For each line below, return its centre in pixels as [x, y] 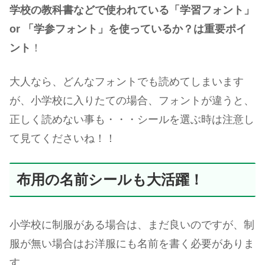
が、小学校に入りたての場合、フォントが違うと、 [132, 101]
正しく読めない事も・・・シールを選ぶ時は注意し [132, 120]
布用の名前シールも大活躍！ [110, 180]
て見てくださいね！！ [63, 139]
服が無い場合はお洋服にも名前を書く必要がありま [132, 243]
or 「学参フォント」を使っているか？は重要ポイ [128, 29]
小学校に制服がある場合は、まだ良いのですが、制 [132, 224]
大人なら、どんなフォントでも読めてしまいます [127, 82]
